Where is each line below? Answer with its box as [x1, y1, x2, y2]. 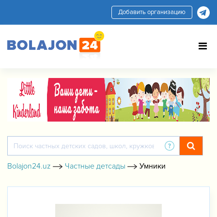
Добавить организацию [118, 8, 186, 16]
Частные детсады [65, 161, 125, 171]
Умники [139, 161, 166, 171]
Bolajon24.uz [7, 161, 51, 171]
